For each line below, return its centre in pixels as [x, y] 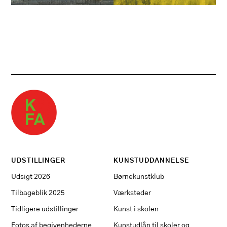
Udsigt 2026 [31, 176]
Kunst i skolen [136, 209]
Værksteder [132, 193]
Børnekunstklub [139, 176]
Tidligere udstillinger [45, 209]
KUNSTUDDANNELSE [151, 161]
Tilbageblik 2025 [38, 193]
